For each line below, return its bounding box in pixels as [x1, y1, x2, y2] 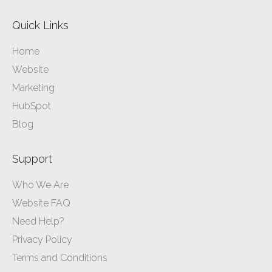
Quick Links [12, 19, 69, 32]
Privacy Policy [12, 234, 72, 246]
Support [12, 152, 52, 166]
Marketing [12, 82, 55, 94]
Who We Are [12, 179, 69, 191]
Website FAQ [12, 197, 70, 209]
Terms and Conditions [12, 252, 107, 264]
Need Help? [12, 216, 64, 228]
